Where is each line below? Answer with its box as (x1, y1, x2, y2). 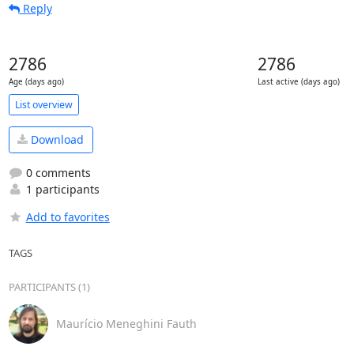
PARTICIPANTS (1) (8, 279, 90, 294)
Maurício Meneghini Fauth (55, 316, 197, 331)
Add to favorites (25, 209, 110, 224)
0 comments (22, 164, 91, 180)
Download (28, 132, 84, 148)
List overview (14, 97, 73, 111)
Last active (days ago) (257, 77, 340, 87)
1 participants (22, 181, 100, 197)
